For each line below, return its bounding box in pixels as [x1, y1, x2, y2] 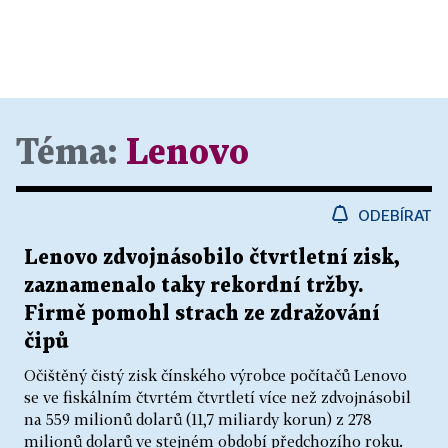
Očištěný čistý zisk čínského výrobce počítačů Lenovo [24, 365, 407, 384]
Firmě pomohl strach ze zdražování [24, 303, 380, 324]
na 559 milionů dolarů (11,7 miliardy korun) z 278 [24, 409, 372, 428]
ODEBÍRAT [358, 205, 432, 224]
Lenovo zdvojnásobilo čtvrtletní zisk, [24, 247, 400, 268]
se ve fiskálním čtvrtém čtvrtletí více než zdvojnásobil [24, 387, 411, 406]
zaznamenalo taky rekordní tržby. [24, 275, 363, 296]
